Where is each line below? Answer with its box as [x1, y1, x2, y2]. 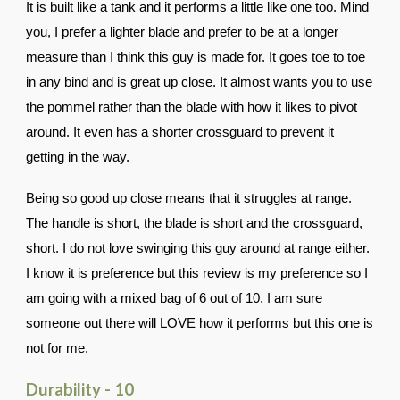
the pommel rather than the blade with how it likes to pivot [26, 100, 358, 114]
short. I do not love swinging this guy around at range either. [26, 241, 371, 255]
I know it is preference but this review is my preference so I [26, 266, 369, 280]
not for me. [26, 341, 89, 355]
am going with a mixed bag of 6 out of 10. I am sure [26, 291, 323, 305]
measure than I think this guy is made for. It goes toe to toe [26, 50, 366, 64]
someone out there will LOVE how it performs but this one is [26, 316, 374, 330]
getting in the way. [26, 150, 130, 164]
